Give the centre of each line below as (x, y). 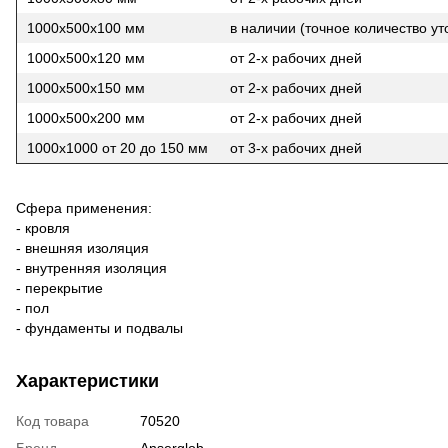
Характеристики (87, 380)
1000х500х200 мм (86, 117)
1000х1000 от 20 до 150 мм (117, 147)
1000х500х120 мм (88, 57)
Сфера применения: (84, 207)
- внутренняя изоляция (91, 267)
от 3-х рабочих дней (296, 147)
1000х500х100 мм (86, 27)
